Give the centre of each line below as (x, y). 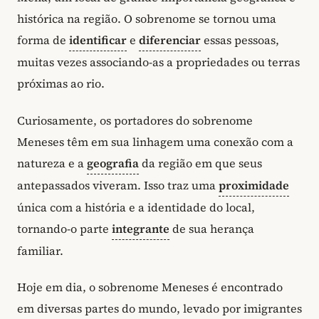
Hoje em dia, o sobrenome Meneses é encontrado (150, 287)
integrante (141, 228)
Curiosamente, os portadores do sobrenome (135, 120)
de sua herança (212, 228)
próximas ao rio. (61, 84)
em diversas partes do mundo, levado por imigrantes (159, 309)
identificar (98, 40)
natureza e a (52, 163)
